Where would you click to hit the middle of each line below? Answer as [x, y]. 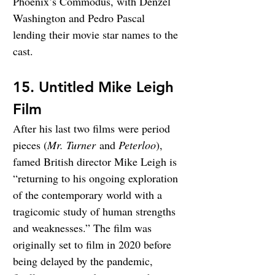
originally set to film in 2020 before [94, 245]
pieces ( [30, 145]
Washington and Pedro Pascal [80, 18]
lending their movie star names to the [97, 35]
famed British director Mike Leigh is [96, 162]
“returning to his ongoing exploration [97, 178]
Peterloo [137, 145]
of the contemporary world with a [89, 195]
